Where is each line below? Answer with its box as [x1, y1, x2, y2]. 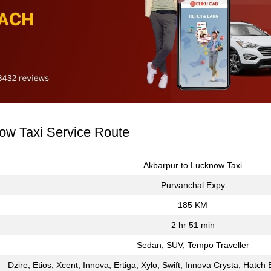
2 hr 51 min [171, 220, 215, 230]
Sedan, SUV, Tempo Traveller [136, 240, 249, 250]
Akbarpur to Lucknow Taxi [143, 160, 242, 171]
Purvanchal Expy [160, 180, 225, 191]
